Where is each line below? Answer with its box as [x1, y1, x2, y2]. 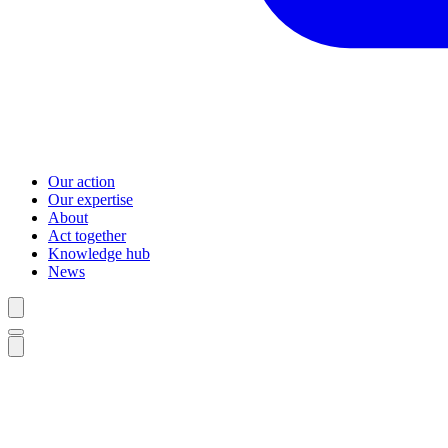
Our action [48, 173, 115, 191]
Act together [48, 227, 126, 245]
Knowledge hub [48, 245, 150, 263]
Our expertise [48, 191, 133, 209]
